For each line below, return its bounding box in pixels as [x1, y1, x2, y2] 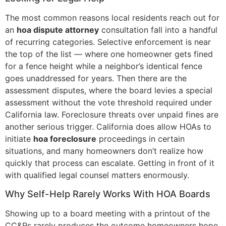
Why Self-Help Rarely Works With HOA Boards [5, 188, 210, 200]
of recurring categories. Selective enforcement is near [5, 36, 211, 47]
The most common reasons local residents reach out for [5, 12, 219, 23]
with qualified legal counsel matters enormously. [5, 169, 189, 180]
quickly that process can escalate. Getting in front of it [5, 157, 214, 168]
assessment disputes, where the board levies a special [5, 85, 212, 95]
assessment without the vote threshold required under [5, 97, 212, 107]
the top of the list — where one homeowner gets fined [5, 48, 213, 59]
